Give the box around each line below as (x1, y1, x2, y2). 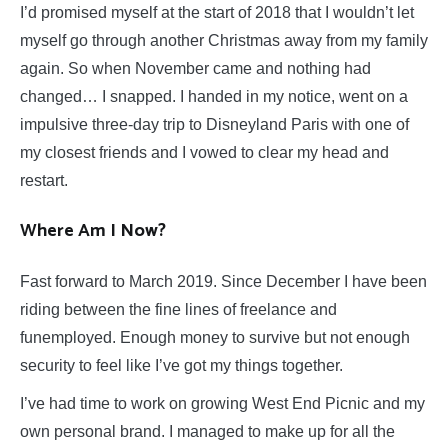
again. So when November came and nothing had (20, 60, 371, 78)
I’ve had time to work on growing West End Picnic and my (20, 395, 425, 413)
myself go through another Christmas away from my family (20, 32, 428, 50)
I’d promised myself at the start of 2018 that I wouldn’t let (20, 4, 414, 22)
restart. (20, 172, 68, 190)
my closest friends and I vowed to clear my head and (20, 144, 389, 162)
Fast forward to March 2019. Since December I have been (20, 273, 427, 291)
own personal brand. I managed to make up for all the (20, 423, 395, 441)
